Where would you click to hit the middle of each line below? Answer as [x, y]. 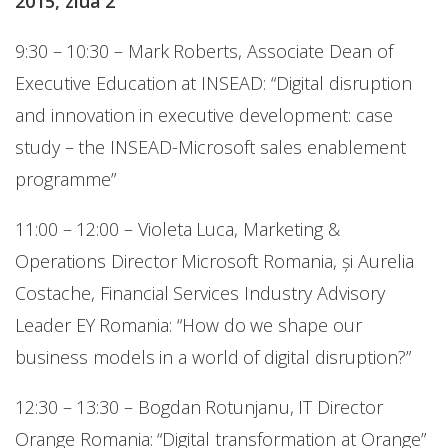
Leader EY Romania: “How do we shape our [188, 325]
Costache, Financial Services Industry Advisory [200, 293]
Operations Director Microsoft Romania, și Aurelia [214, 261]
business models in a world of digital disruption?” [213, 357]
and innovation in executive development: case [204, 115]
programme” [65, 179]
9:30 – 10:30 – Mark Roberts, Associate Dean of [204, 51]
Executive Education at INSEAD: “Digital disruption [213, 83]
